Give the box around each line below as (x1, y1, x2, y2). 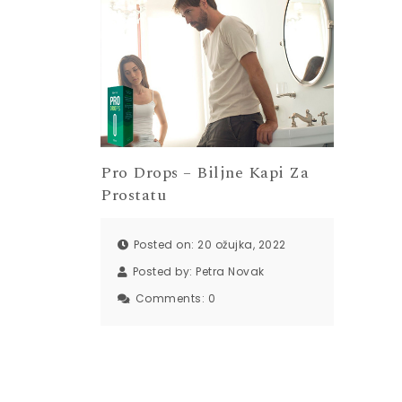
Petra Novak (196, 264, 265, 280)
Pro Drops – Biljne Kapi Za (100, 160, 309, 185)
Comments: (135, 291, 208, 307)
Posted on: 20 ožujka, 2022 (133, 237, 286, 253)
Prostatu (100, 182, 166, 207)
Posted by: (132, 264, 196, 280)
